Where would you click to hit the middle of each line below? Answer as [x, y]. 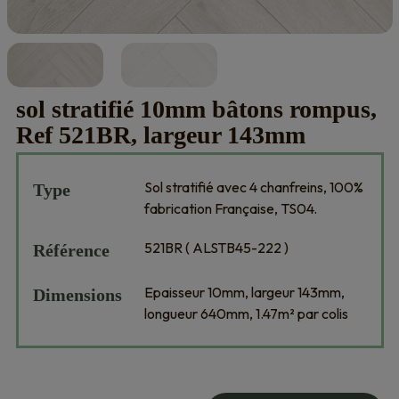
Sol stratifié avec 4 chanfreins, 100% [253, 187]
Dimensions [77, 295]
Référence [71, 250]
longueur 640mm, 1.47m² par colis [246, 313]
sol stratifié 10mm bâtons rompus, [196, 109]
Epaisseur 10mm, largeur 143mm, [244, 292]
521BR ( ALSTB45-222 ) [216, 248]
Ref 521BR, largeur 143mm [160, 135]
